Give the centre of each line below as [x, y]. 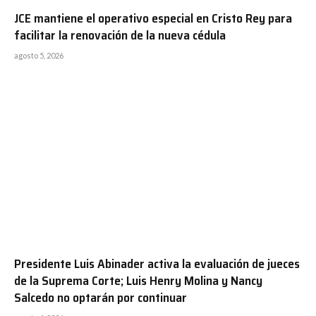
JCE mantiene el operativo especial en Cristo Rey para [153, 18]
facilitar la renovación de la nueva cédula [120, 35]
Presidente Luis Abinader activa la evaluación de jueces [157, 264]
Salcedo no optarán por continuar [101, 298]
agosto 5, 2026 [39, 55]
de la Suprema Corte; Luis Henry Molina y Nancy [138, 281]
